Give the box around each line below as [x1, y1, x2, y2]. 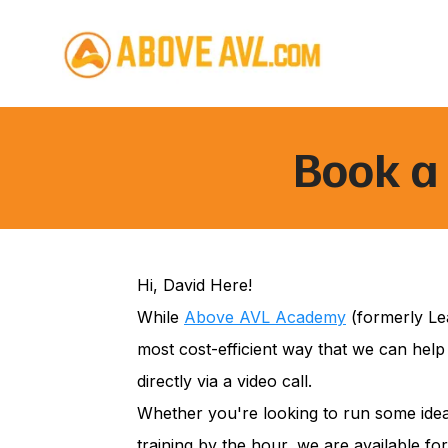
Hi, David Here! [137, 275, 252, 295]
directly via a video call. [137, 371, 317, 391]
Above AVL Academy [184, 307, 346, 327]
